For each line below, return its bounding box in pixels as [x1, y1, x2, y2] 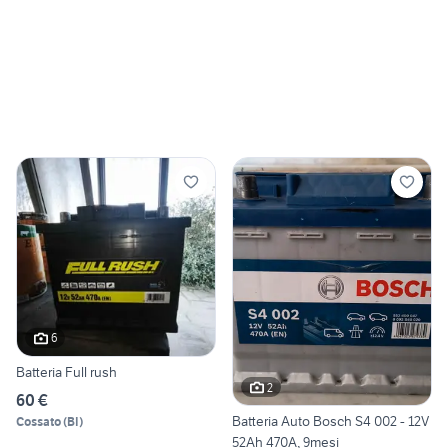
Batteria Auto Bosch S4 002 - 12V [232, 412, 429, 431]
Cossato [16, 413, 61, 429]
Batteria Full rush [16, 362, 117, 381]
